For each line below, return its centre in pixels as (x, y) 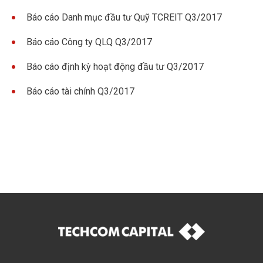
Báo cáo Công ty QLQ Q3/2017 (89, 42)
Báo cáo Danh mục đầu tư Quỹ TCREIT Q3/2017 (124, 18)
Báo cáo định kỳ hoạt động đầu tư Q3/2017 (115, 67)
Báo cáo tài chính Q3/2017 (80, 92)
